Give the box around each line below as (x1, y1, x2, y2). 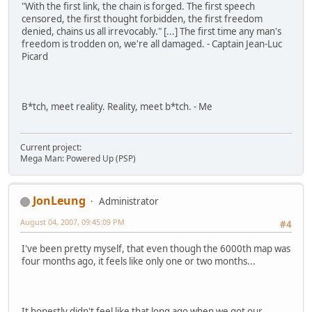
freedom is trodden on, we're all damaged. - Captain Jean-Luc (22, 38, 282, 51)
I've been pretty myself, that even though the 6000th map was (22, 242, 290, 255)
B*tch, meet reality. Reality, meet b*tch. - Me (22, 100, 212, 114)
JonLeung (33, 193, 86, 209)
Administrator (99, 195, 159, 208)
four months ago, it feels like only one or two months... (22, 254, 256, 267)
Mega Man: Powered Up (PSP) (20, 153, 136, 165)
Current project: (20, 141, 81, 154)
